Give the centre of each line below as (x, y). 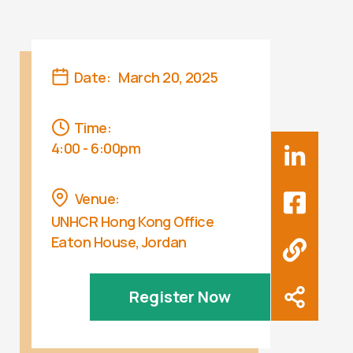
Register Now (180, 297)
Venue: (97, 199)
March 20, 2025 (168, 78)
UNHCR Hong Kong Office (133, 222)
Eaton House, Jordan (119, 242)
